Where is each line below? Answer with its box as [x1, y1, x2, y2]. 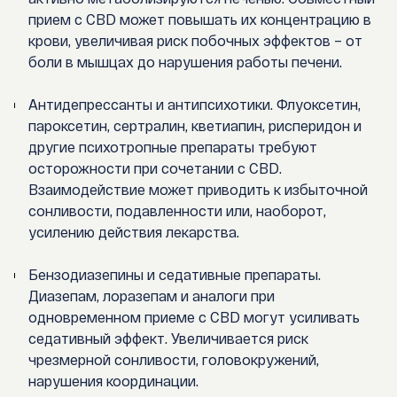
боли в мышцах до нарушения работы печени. [28, 53, 343, 71]
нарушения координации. [28, 372, 199, 390]
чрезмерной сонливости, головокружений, [28, 351, 320, 369]
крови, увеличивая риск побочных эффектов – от [28, 32, 363, 50]
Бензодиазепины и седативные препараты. [28, 266, 322, 284]
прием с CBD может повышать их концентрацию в [28, 11, 372, 28]
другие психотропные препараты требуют [28, 138, 318, 156]
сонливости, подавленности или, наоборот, [28, 202, 327, 220]
